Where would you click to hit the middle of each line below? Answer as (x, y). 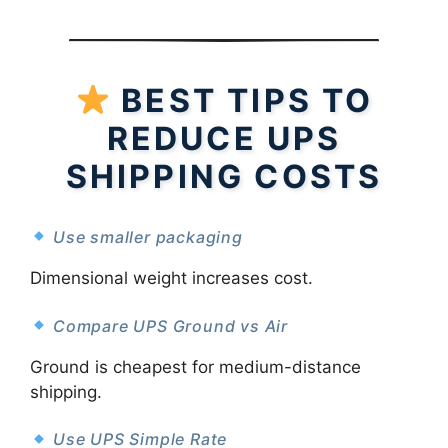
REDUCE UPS (224, 138)
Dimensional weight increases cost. (171, 278)
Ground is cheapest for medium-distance (195, 366)
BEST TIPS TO (247, 100)
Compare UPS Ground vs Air (168, 325)
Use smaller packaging (145, 236)
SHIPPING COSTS (224, 176)
